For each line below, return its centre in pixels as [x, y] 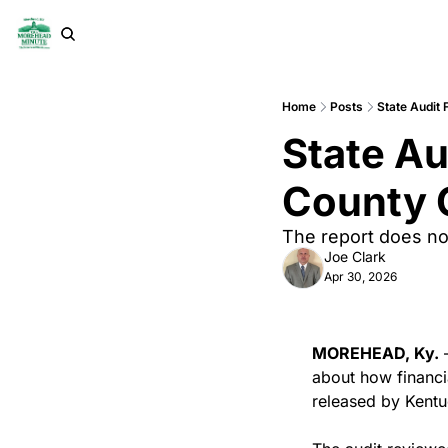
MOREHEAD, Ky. [375, 353]
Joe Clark [355, 256]
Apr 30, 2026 [360, 276]
